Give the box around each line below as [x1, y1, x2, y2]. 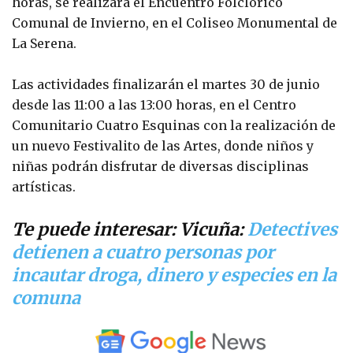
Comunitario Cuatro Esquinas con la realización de [12, 117, 336, 133]
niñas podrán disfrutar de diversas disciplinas [12, 158, 309, 174]
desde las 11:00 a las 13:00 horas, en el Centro [12, 96, 296, 113]
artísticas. [12, 178, 76, 195]
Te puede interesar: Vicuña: [12, 217, 247, 240]
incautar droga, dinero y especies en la [12, 263, 336, 286]
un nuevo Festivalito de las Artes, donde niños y [12, 137, 314, 154]
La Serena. [12, 35, 76, 51]
